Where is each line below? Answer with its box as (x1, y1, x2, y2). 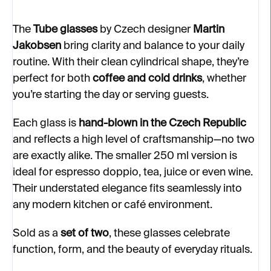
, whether (202, 73, 246, 84)
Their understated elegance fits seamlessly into (13, 183, 242, 194)
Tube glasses (33, 24, 97, 35)
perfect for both (13, 73, 93, 84)
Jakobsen (13, 41, 61, 51)
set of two (60, 228, 109, 239)
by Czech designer (97, 24, 193, 35)
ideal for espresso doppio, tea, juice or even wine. (13, 167, 253, 178)
